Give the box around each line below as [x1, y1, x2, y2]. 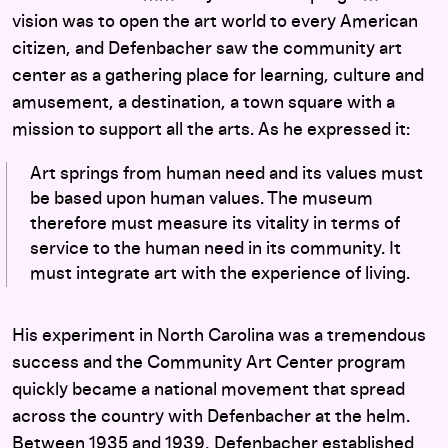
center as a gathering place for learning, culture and [12, 67, 424, 86]
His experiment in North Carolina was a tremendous [12, 327, 426, 346]
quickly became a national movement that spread [12, 381, 405, 400]
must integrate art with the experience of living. [30, 265, 410, 284]
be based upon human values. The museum [30, 190, 373, 209]
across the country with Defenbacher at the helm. [12, 408, 410, 427]
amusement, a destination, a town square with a [12, 94, 395, 113]
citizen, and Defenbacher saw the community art [12, 40, 402, 59]
